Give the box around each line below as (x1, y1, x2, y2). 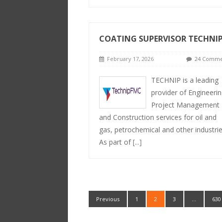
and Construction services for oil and (99, 112, 217, 122)
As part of (99, 137, 133, 147)
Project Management (151, 100, 220, 110)
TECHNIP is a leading (151, 75, 219, 85)
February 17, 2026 (104, 55, 154, 62)
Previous (96, 195, 119, 203)
